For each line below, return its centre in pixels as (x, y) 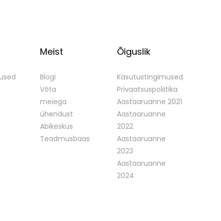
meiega (53, 102)
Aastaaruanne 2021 (149, 102)
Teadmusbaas (65, 139)
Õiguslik (134, 52)
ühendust (56, 114)
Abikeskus (56, 126)
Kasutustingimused (150, 77)
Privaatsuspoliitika (147, 89)
